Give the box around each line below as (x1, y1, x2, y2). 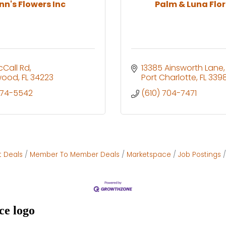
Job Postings (178, 149, 221, 159)
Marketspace (127, 149, 171, 159)
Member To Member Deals (30, 149, 120, 159)
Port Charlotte (141, 71, 196, 83)
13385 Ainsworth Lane (141, 62, 223, 74)
